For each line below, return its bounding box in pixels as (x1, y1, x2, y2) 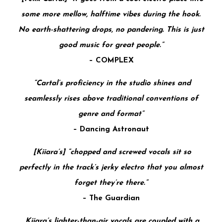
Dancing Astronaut (77, 125, 149, 133)
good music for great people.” (58, 41, 164, 49)
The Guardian (87, 194, 140, 202)
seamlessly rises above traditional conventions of (24, 95, 198, 103)
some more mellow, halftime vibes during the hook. (21, 10, 201, 18)
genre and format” (78, 110, 144, 118)
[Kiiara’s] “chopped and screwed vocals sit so (33, 148, 191, 156)
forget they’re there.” (74, 179, 148, 187)
